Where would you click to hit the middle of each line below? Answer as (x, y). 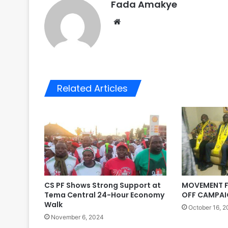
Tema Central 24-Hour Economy (104, 195)
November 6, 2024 (77, 217)
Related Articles (92, 88)
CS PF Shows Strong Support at (103, 186)
